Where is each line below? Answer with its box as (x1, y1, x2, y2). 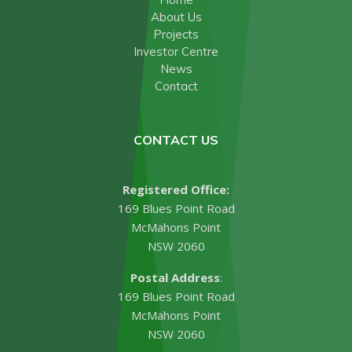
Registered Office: (123, 181, 229, 197)
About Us (150, 9, 202, 24)
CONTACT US (134, 132, 218, 148)
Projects (153, 27, 199, 42)
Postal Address (130, 269, 220, 285)
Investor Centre (134, 44, 218, 59)
